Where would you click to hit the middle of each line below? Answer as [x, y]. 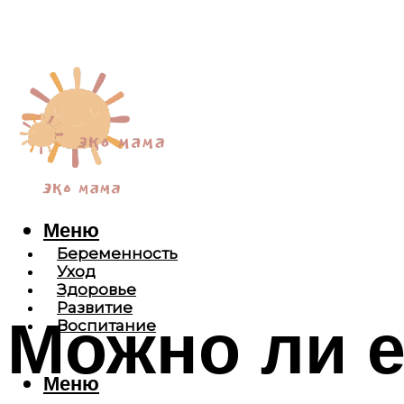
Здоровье [96, 290]
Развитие [95, 308]
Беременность [117, 254]
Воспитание [106, 326]
